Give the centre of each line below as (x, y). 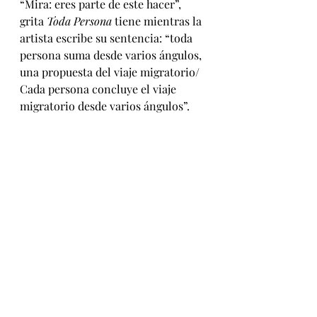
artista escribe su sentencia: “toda (108, 38)
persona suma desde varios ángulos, (112, 55)
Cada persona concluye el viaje (99, 89)
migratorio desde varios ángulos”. (105, 106)
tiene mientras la (160, 21)
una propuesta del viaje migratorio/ (111, 72)
